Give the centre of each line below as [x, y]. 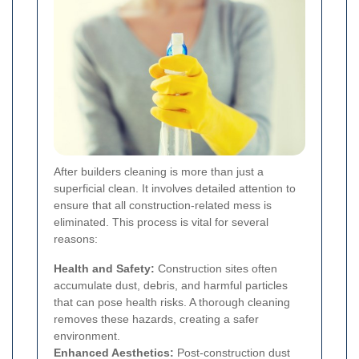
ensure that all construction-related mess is [163, 205]
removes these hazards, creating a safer [156, 319]
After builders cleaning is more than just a [159, 171]
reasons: [76, 238]
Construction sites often [216, 268]
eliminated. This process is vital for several [161, 222]
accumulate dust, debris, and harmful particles [171, 285]
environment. [87, 335]
